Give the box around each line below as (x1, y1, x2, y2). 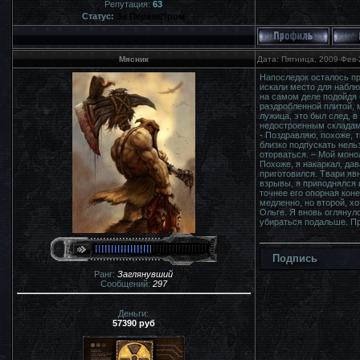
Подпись (272, 252, 317, 265)
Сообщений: (100, 279, 153, 288)
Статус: (82, 11, 117, 22)
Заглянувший (117, 269, 173, 279)
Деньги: (118, 308, 149, 318)
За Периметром (117, 11, 185, 22)
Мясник (118, 55, 149, 63)
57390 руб (112, 317, 155, 328)
